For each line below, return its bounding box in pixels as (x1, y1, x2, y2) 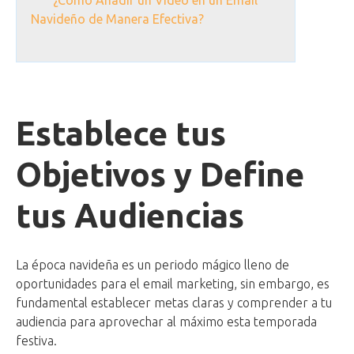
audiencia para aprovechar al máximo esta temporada (16, 314, 317, 330)
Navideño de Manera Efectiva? (31, 12, 204, 27)
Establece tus (16, 115, 226, 153)
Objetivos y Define (16, 156, 304, 194)
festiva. (16, 333, 57, 348)
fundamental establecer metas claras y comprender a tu (16, 296, 332, 311)
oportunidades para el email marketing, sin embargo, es (16, 277, 330, 292)
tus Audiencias (16, 197, 244, 235)
